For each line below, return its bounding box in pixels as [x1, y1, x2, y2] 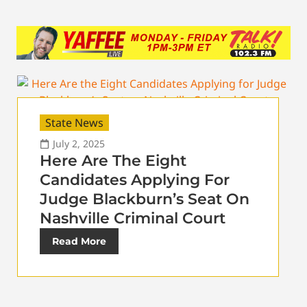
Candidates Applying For [40, 171, 230, 190]
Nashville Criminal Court [40, 209, 225, 228]
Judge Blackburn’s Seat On [40, 190, 249, 209]
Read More [52, 235, 106, 248]
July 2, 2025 [53, 137, 105, 151]
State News [45, 115, 103, 131]
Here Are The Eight [40, 151, 186, 171]
